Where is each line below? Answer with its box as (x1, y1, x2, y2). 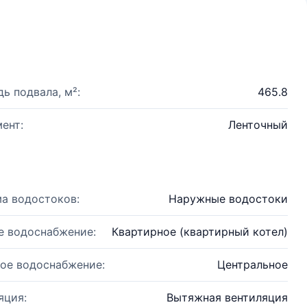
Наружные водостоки (169, 192, 288, 206)
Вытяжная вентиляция (167, 291, 288, 304)
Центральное (217, 258, 288, 271)
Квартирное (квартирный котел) (112, 225, 288, 238)
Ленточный (228, 118, 288, 132)
